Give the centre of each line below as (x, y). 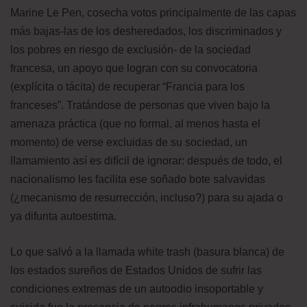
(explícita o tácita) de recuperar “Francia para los (127, 86)
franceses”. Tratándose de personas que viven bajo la (140, 105)
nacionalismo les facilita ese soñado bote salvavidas (138, 179)
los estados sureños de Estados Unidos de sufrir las (136, 270)
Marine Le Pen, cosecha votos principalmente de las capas (153, 12)
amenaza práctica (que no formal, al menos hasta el (135, 123)
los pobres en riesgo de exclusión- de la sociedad (131, 49)
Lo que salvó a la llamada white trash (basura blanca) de (147, 251)
